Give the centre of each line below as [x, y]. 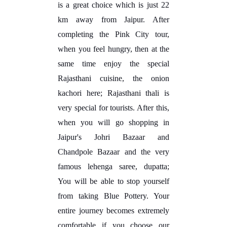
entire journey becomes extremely [113, 210]
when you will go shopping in [113, 122]
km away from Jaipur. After [113, 19]
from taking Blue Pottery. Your [113, 196]
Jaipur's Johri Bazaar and [113, 137]
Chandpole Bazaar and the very [113, 152]
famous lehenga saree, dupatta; [113, 166]
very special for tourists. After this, [113, 107]
